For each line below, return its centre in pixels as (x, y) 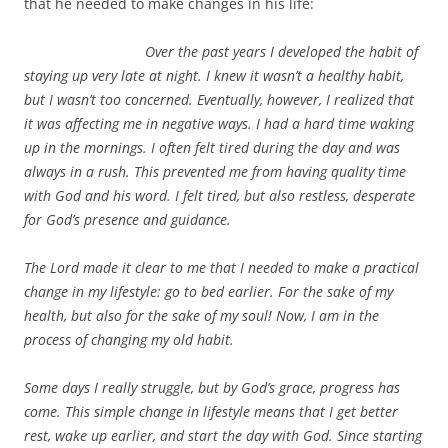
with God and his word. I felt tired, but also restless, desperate (219, 195)
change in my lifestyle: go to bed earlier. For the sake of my (208, 291)
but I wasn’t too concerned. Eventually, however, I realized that (219, 99)
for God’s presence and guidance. (129, 219)
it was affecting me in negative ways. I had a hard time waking (219, 123)
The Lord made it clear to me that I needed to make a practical (221, 267)
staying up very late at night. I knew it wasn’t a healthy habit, (214, 75)
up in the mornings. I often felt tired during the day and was (212, 147)
